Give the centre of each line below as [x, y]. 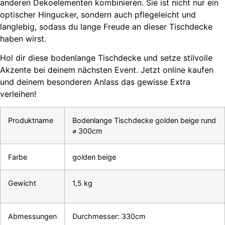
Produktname [31, 121]
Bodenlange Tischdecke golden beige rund [144, 121]
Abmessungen [32, 216]
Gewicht [22, 183]
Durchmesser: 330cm [109, 216]
